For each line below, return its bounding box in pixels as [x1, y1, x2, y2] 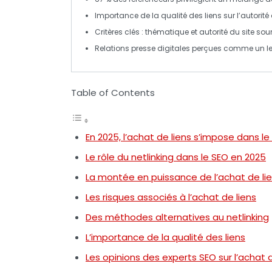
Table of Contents [71, 86, 155, 99]
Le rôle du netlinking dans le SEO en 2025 [86, 150, 266, 163]
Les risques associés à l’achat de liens [86, 190, 256, 203]
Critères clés [95, 26, 140, 37]
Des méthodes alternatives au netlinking [86, 210, 269, 223]
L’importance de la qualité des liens [86, 230, 245, 243]
